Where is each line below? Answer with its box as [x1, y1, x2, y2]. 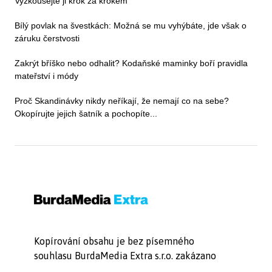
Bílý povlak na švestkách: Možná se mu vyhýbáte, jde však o [15, 21, 246, 31]
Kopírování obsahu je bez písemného [34, 236, 194, 247]
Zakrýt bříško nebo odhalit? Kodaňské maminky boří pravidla [15, 58, 248, 69]
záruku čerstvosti [15, 33, 80, 44]
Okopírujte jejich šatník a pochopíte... [15, 109, 157, 119]
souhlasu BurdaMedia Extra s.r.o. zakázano [34, 250, 216, 262]
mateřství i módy [15, 71, 78, 81]
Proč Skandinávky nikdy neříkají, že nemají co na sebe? [15, 96, 229, 106]
